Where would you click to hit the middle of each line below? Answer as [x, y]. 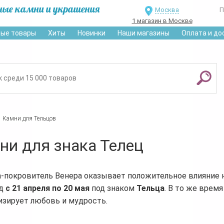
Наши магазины [143, 33]
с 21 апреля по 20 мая [47, 188]
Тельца [150, 188]
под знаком [113, 188]
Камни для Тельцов [28, 118]
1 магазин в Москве [162, 21]
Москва [167, 10]
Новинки [91, 33]
